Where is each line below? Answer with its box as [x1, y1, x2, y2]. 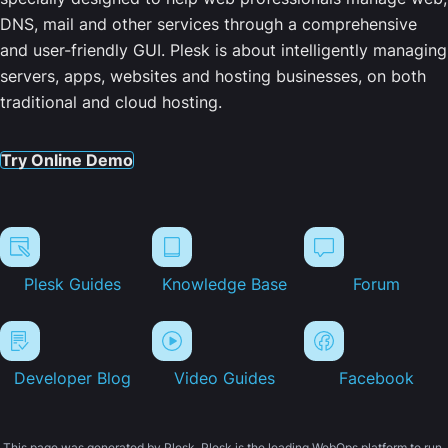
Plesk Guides [23, 274, 121, 295]
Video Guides [173, 368, 275, 389]
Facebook [338, 368, 414, 389]
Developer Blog [13, 368, 131, 389]
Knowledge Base [161, 274, 287, 295]
